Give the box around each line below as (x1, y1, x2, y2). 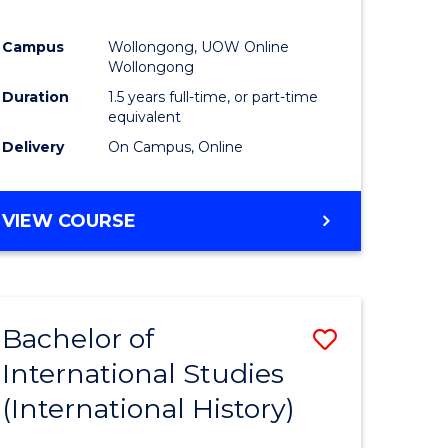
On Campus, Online (108, 138, 244, 157)
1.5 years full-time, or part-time (108, 88, 319, 107)
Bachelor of (2, 322, 155, 356)
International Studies (2, 357, 285, 391)
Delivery (2, 138, 65, 157)
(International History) (2, 392, 296, 426)
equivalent (108, 108, 182, 127)
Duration (2, 88, 70, 107)
